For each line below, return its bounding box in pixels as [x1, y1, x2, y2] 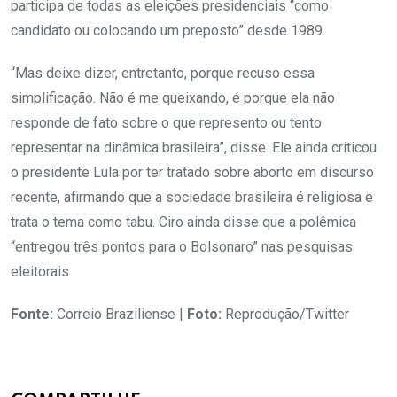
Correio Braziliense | [53, 306, 187, 323]
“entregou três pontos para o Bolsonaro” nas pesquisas [11, 238, 353, 256]
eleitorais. [11, 263, 72, 281]
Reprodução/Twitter [222, 306, 349, 323]
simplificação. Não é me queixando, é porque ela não [11, 90, 335, 107]
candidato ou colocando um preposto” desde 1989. [11, 22, 325, 40]
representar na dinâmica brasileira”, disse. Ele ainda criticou [11, 139, 377, 157]
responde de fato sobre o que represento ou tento [11, 114, 322, 132]
